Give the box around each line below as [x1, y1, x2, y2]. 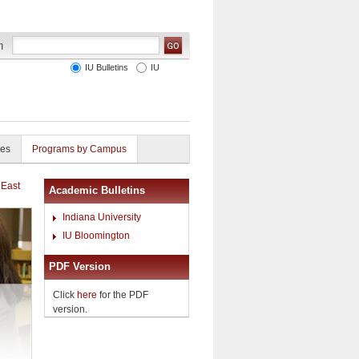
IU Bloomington [63, 230, 130, 241]
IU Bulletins [80, 63, 128, 72]
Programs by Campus [32, 143, 127, 155]
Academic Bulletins [49, 184, 145, 196]
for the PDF [97, 288, 148, 301]
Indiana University [63, 212, 141, 223]
